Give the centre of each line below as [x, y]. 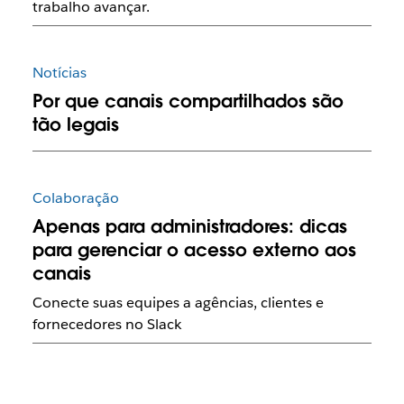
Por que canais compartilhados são [188, 101]
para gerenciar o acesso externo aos [194, 250]
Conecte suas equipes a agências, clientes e [178, 303]
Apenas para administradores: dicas [189, 227]
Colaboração [75, 198]
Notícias [59, 73]
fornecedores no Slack [106, 325]
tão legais [75, 125]
